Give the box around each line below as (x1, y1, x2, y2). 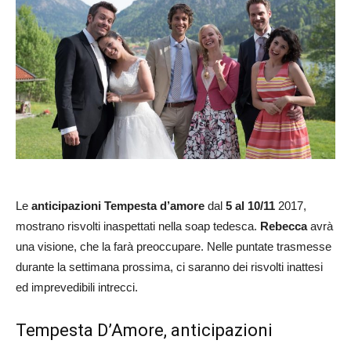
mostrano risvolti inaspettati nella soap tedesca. (16, 219, 260, 233)
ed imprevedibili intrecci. (16, 280, 138, 294)
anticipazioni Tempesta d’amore (31, 198, 204, 212)
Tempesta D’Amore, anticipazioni (16, 320, 273, 340)
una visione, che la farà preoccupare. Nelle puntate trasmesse (16, 239, 331, 253)
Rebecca (260, 219, 307, 233)
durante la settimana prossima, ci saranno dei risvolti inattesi (16, 259, 323, 273)
